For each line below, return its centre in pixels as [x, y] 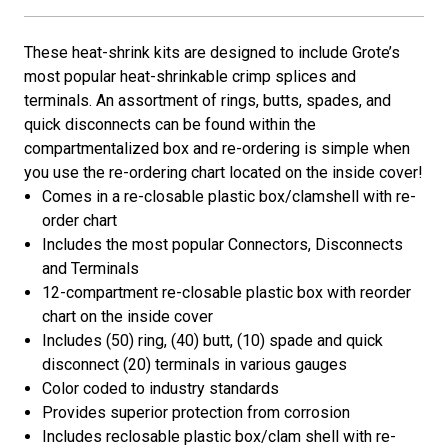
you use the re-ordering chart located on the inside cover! [223, 173]
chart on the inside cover [128, 317]
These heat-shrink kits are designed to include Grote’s [212, 53]
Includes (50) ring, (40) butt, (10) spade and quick [213, 341]
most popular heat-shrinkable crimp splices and [190, 77]
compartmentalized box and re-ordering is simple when [217, 149]
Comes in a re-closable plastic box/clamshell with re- [229, 197]
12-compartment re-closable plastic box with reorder [227, 293]
